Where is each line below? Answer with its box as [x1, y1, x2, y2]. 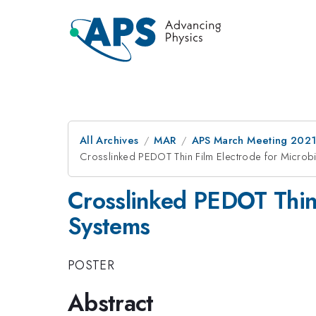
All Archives [80, 133, 139, 148]
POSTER [68, 255, 115, 274]
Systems [68, 209, 150, 243]
